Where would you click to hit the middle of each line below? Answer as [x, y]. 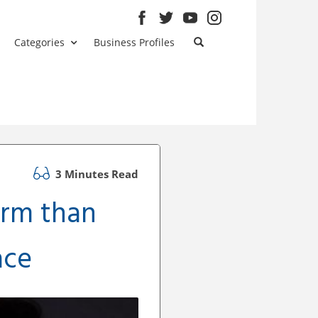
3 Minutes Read [95, 174]
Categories [40, 42]
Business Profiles [135, 42]
